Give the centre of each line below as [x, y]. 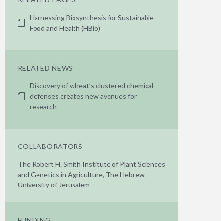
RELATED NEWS [45, 68]
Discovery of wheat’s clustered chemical [91, 86]
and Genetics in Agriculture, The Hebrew [81, 174]
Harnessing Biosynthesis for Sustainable [92, 18]
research [44, 106]
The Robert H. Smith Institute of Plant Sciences [91, 164]
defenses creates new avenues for [83, 96]
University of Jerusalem [54, 185]
